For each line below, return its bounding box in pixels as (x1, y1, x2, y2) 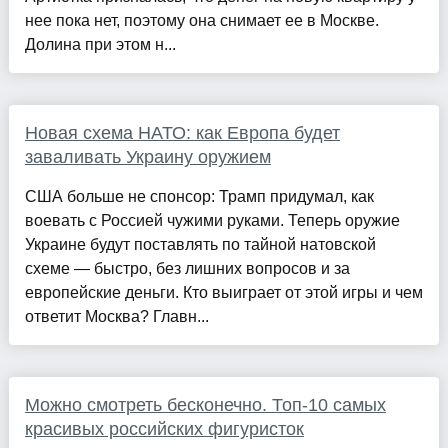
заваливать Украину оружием (24, 146, 271, 167)
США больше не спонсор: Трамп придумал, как (24, 187, 374, 205)
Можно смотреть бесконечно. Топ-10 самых (24, 394, 386, 415)
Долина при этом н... (24, 35, 176, 53)
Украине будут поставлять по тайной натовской (24, 235, 376, 253)
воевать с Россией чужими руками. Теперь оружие (24, 211, 400, 229)
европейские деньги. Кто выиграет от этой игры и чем (24, 283, 423, 301)
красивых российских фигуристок (24, 418, 304, 439)
